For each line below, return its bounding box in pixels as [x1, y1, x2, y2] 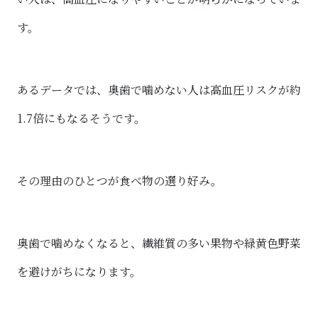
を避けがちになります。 [17, 263, 141, 280]
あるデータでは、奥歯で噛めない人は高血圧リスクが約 [17, 81, 301, 98]
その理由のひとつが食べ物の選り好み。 [17, 172, 222, 189]
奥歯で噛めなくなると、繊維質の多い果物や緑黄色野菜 [17, 234, 301, 251]
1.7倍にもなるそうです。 [17, 109, 146, 126]
